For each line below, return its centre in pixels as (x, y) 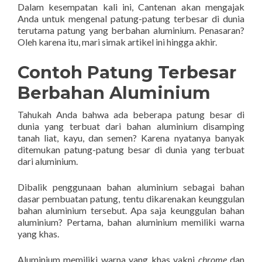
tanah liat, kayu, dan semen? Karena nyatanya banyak (131, 138)
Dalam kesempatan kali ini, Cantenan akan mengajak (131, 7)
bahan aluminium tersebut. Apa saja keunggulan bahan (131, 210)
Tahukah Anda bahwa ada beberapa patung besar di (131, 114)
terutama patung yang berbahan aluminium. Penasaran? (131, 30)
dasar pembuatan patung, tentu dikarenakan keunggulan (131, 199)
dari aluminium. (48, 161)
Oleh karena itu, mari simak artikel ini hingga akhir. (117, 42)
